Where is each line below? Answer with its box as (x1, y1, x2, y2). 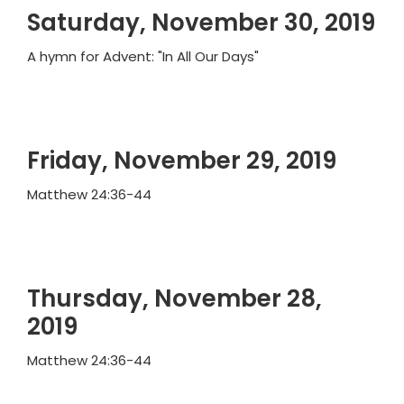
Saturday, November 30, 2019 (27, 6, 375, 40)
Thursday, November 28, (27, 282, 322, 316)
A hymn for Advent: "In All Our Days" (27, 47, 259, 67)
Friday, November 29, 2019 (27, 144, 336, 178)
